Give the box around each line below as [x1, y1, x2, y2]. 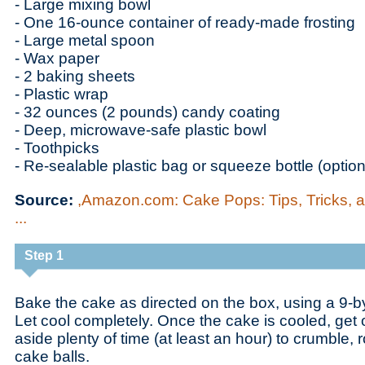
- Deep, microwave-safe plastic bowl [15, 121, 266, 139]
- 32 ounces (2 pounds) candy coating [15, 103, 280, 121]
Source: [15, 191, 77, 209]
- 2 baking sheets [15, 68, 135, 85]
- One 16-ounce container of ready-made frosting [15, 14, 355, 31]
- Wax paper [15, 50, 99, 67]
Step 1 [24, 248, 64, 262]
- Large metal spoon [15, 32, 155, 49]
